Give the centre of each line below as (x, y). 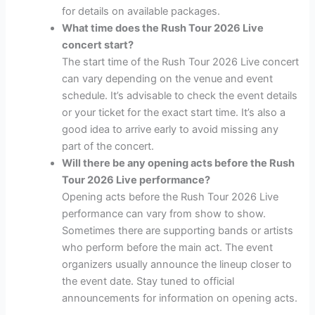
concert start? (98, 45)
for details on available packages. (141, 12)
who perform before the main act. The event (168, 248)
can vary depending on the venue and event (168, 79)
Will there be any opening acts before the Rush (179, 163)
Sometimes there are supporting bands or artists (178, 231)
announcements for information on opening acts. (180, 298)
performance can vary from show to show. (164, 214)
